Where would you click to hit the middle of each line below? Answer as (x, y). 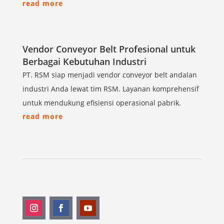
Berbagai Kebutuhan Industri (84, 62)
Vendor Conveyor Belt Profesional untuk (109, 49)
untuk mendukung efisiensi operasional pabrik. (101, 103)
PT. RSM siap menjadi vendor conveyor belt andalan (109, 75)
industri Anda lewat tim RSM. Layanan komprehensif (110, 89)
